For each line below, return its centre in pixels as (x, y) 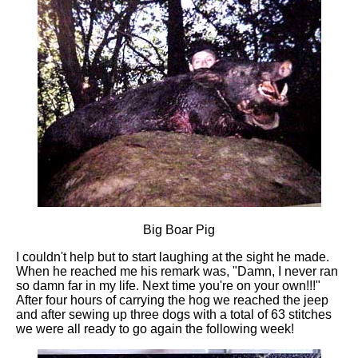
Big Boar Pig (179, 229)
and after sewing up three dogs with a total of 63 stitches (174, 314)
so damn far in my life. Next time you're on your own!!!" (168, 285)
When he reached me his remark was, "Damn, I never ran (177, 271)
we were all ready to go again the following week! (155, 328)
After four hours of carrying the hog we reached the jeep (172, 300)
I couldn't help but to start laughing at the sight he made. (173, 257)
